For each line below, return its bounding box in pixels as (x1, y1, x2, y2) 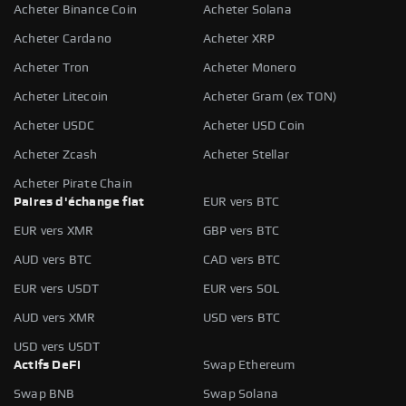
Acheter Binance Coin (14, 3, 137, 16)
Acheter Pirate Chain (14, 177, 132, 190)
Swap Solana (203, 387, 279, 401)
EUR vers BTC (203, 195, 280, 208)
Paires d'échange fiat (14, 195, 145, 208)
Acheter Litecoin (14, 90, 109, 103)
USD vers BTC (203, 311, 281, 324)
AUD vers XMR (14, 311, 96, 324)
